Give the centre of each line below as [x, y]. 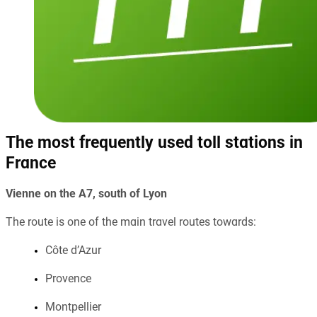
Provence [68, 279]
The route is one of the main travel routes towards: [131, 223]
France [31, 164]
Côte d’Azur [73, 251]
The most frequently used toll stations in [154, 144]
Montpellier [73, 307]
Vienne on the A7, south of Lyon [86, 194]
